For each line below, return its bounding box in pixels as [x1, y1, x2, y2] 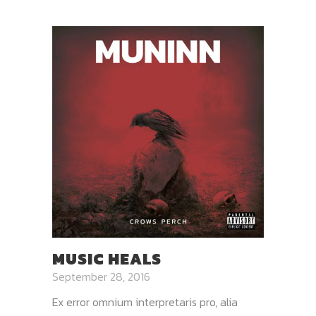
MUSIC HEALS [52, 248, 162, 272]
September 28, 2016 [52, 268, 150, 286]
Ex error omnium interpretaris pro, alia [52, 293, 238, 311]
